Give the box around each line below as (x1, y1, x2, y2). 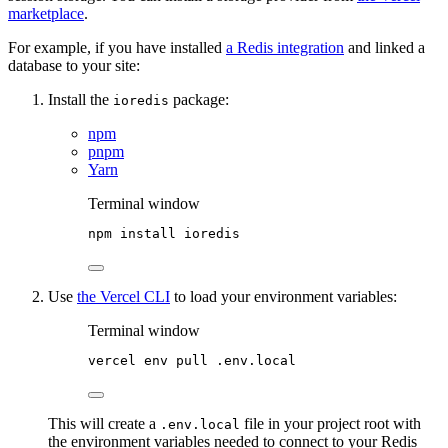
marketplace (8, 5, 84, 23)
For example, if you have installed (8, 39, 226, 57)
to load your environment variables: (170, 288, 397, 306)
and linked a (344, 39, 425, 57)
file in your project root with (240, 415, 421, 433)
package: (169, 91, 229, 109)
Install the (48, 91, 113, 109)
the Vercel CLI (77, 288, 170, 306)
